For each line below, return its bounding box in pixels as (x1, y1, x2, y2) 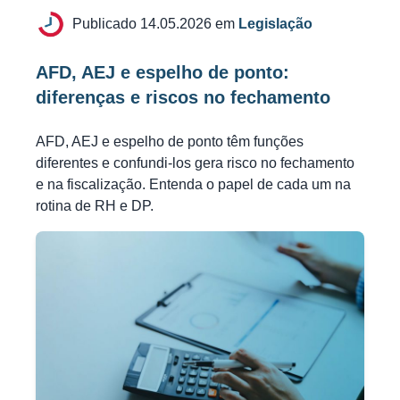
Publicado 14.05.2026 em (71, 16, 238, 32)
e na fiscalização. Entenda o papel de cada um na (36, 177, 351, 193)
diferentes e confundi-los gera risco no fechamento (36, 155, 354, 171)
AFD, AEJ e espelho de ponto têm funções (36, 134, 304, 150)
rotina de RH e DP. (36, 198, 154, 214)
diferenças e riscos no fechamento (36, 87, 330, 108)
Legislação (237, 16, 312, 32)
